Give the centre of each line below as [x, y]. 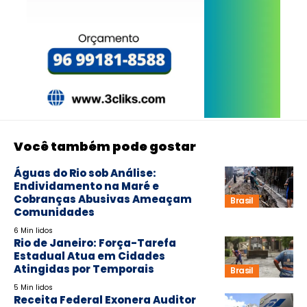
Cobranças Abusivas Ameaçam [103, 199]
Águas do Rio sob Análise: [85, 173]
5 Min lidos [33, 287]
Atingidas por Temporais [84, 269]
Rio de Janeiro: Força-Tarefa [95, 243]
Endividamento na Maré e [86, 186]
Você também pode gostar [105, 146]
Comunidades [54, 212]
